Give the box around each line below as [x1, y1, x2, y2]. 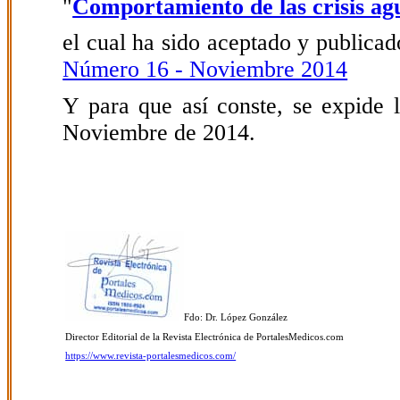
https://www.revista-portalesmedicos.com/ [65, 351, 237, 362]
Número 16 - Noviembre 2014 [62, 56, 348, 83]
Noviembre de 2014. [62, 119, 256, 146]
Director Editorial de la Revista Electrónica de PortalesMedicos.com [65, 331, 345, 342]
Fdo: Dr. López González [184, 312, 288, 322]
